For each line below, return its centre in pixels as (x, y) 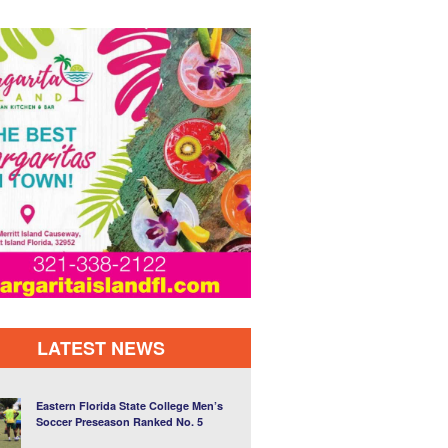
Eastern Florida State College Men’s (129, 406)
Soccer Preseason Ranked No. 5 (119, 422)
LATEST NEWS (100, 348)
